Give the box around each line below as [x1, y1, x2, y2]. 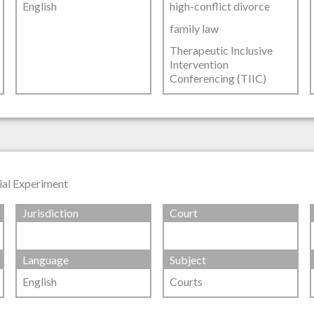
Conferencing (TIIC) [169, 71, 266, 85]
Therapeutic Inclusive [169, 43, 273, 57]
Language [22, 253, 69, 267]
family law [169, 21, 219, 35]
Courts [169, 275, 203, 289]
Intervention [169, 57, 228, 71]
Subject [169, 253, 206, 267]
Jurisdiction [22, 205, 79, 219]
